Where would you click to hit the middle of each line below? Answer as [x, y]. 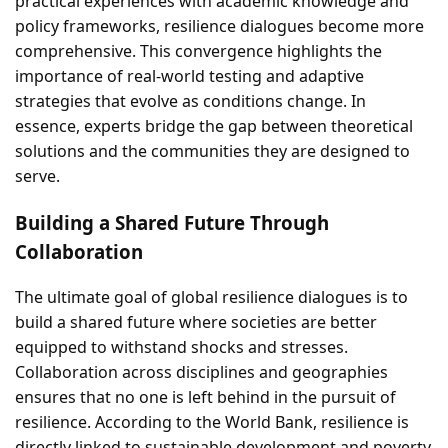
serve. [37, 176]
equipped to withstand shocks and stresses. [181, 346]
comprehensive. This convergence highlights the [198, 51]
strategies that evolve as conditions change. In [190, 101]
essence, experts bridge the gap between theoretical [214, 126]
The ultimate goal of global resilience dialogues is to [211, 296]
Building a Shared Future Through [172, 222]
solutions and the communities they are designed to [212, 151]
